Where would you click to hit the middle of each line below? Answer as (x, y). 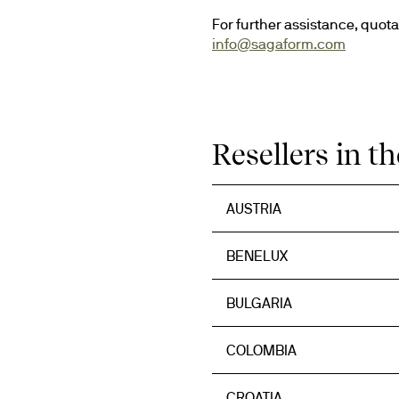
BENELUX (257, 256)
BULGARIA (259, 303)
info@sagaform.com (279, 44)
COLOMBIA (261, 350)
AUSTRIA (254, 208)
